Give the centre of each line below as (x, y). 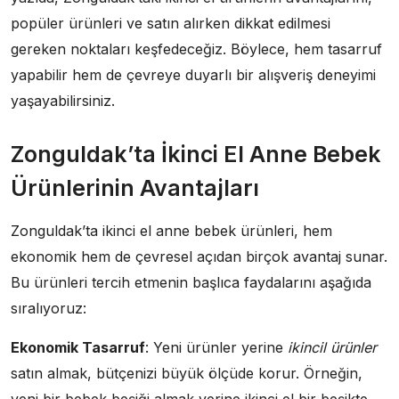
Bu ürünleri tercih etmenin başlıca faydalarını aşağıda (191, 282)
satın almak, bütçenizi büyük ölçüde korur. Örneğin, (187, 373)
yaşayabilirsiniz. (63, 100)
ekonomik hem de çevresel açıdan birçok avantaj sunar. (199, 256)
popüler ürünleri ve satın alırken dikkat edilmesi (171, 23)
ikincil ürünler (332, 347)
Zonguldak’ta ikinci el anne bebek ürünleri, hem (171, 230)
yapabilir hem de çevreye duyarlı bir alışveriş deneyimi (193, 74)
